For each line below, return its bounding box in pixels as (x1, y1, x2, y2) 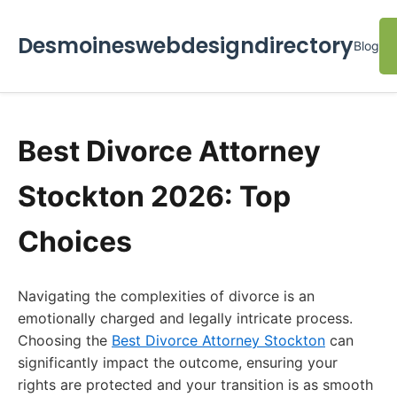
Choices (18, 224, 132, 259)
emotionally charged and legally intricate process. (18, 309, 353, 327)
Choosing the (18, 331, 112, 349)
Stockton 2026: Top (18, 179, 291, 214)
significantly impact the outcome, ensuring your (18, 354, 338, 371)
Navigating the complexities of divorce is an (18, 287, 315, 305)
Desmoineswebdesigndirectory (18, 31, 354, 60)
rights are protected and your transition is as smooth (18, 376, 373, 393)
